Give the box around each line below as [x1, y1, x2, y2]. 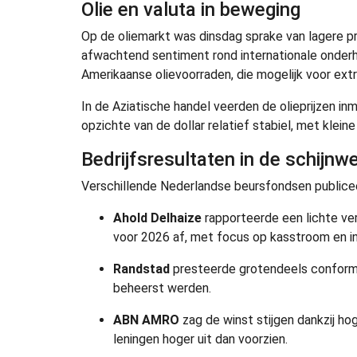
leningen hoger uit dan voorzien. [113, 331, 288, 347]
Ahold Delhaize [113, 210, 202, 226]
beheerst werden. [113, 280, 211, 296]
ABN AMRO [113, 312, 179, 328]
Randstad [113, 261, 170, 277]
